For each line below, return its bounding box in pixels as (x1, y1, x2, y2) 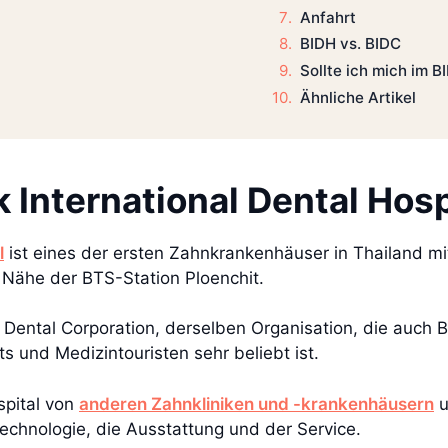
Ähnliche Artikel (299, 87, 416, 107)
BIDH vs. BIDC (299, 34, 401, 54)
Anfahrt (299, 7, 356, 27)
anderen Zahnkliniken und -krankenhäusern (79, 393, 434, 414)
